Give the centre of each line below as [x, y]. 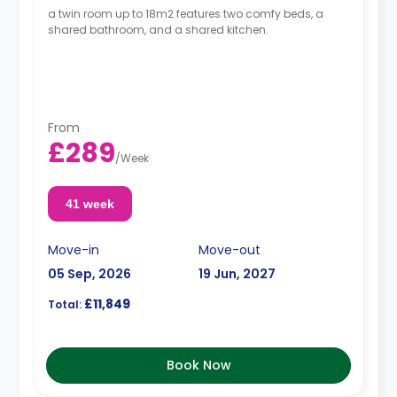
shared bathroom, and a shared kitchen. [158, 30]
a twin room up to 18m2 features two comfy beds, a [186, 14]
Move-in [74, 249]
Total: [65, 304]
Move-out [230, 249]
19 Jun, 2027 [237, 273]
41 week [90, 203]
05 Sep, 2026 [90, 273]
